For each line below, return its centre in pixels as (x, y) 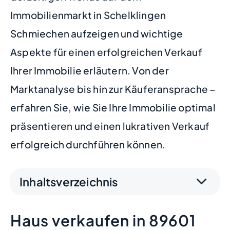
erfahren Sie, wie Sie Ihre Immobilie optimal (113, 107)
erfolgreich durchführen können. (88, 144)
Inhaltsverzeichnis (69, 181)
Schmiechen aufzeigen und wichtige (97, 33)
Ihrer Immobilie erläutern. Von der (90, 70)
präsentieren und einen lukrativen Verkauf (110, 126)
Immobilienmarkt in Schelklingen (88, 15)
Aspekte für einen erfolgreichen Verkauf (106, 52)
